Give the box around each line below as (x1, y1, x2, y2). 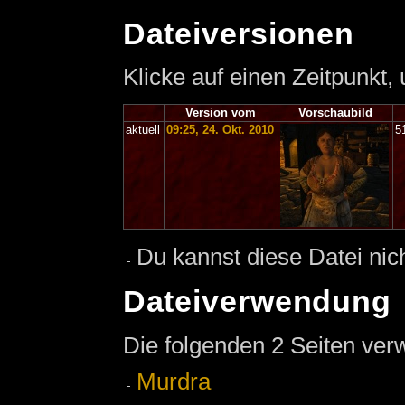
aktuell (126, 123, 161, 137)
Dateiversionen (122, 16, 355, 51)
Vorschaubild (297, 106, 372, 119)
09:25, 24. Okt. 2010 (166, 123, 275, 137)
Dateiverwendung (122, 285, 391, 319)
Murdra (136, 368, 211, 396)
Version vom (185, 106, 257, 119)
